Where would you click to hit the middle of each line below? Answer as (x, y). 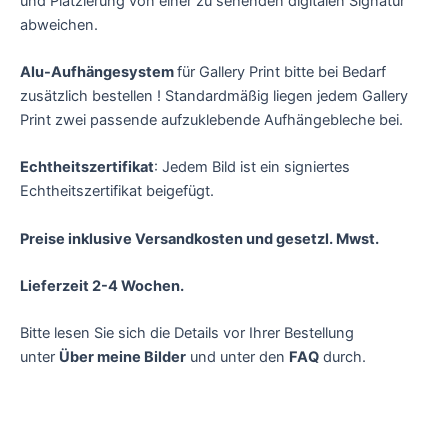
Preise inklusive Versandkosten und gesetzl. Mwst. (199, 238)
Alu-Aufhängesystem (98, 72)
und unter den (237, 357)
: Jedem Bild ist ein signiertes (252, 167)
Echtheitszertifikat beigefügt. (117, 191)
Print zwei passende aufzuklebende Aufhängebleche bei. (211, 120)
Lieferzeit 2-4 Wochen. (102, 286)
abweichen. (59, 24)
